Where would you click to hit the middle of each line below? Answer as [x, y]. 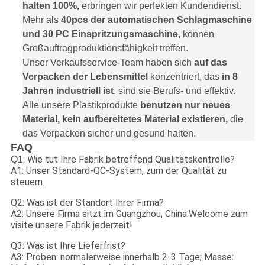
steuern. [27, 182]
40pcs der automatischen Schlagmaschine [156, 20]
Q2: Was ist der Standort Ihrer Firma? [87, 203]
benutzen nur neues [185, 105]
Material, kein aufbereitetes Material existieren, [125, 119]
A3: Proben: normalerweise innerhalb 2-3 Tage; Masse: [122, 257]
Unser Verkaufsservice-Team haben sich [108, 63]
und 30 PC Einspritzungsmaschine [100, 34]
